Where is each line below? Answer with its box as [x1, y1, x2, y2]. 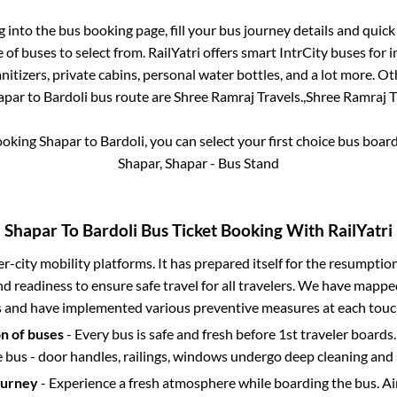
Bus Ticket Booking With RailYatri [137, 220, 393, 240]
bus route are [88, 88, 174, 105]
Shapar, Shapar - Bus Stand [118, 154, 279, 172]
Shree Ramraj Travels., [174, 88, 306, 105]
